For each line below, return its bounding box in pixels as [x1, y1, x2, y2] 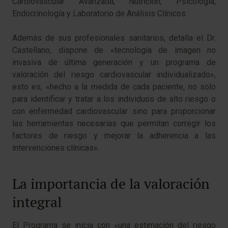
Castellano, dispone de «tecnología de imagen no [12, 45, 216, 55]
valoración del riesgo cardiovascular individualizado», [12, 69, 216, 79]
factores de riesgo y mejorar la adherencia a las [12, 130, 216, 140]
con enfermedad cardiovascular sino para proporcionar [12, 106, 216, 116]
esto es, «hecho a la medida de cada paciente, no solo [12, 81, 216, 92]
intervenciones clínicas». [12, 142, 99, 153]
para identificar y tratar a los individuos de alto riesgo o [12, 94, 216, 104]
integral [12, 192, 62, 211]
